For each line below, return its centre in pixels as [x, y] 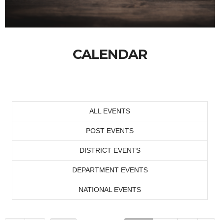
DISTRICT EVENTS [110, 150]
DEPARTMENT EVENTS [110, 170]
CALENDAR [110, 54]
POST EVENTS [110, 131]
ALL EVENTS [110, 111]
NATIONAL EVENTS [110, 190]
